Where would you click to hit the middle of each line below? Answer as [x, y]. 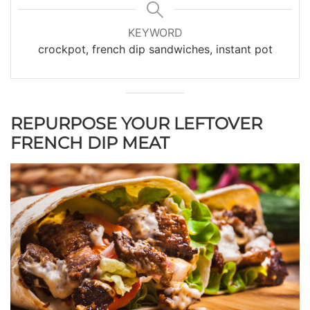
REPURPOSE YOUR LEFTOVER [136, 123]
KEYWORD [155, 32]
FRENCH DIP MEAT [90, 143]
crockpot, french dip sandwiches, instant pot [155, 49]
